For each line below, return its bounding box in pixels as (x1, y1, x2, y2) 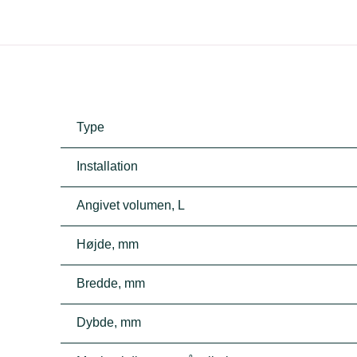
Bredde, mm (76, 277, 146, 290)
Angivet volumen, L (76, 198, 186, 212)
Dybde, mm (76, 316, 142, 329)
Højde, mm (76, 237, 139, 251)
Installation (76, 159, 139, 173)
